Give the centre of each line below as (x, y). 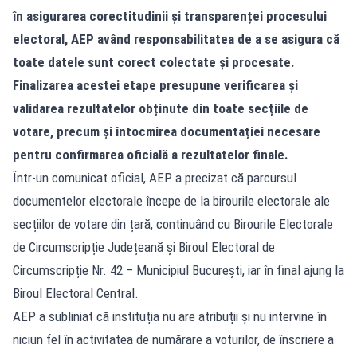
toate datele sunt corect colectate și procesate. (154, 62)
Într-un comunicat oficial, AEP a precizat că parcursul (155, 177)
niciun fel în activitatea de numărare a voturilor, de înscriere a (173, 339)
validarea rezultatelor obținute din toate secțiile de (161, 108)
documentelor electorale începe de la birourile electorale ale (171, 200)
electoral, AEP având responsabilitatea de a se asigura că (176, 39)
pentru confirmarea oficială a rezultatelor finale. (152, 154)
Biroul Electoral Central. (76, 293)
